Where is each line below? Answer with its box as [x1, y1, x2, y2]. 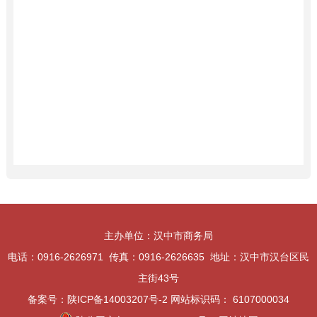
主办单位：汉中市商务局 [104, 229, 213, 241]
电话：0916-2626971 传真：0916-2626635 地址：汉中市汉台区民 [8, 250, 309, 263]
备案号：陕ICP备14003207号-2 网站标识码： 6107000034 [28, 293, 289, 305]
